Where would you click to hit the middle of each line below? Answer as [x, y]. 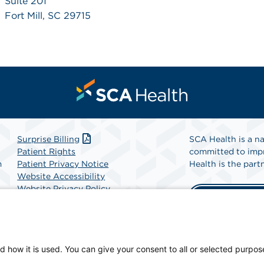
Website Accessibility [61, 176]
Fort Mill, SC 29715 [48, 16]
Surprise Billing [49, 139]
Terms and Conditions [62, 201]
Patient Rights [47, 151]
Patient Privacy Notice [63, 164]
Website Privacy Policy [64, 189]
